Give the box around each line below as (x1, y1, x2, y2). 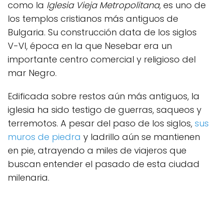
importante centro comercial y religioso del (8, 53, 196, 65)
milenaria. (8, 171, 49, 184)
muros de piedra (8, 131, 81, 143)
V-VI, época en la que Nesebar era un (8, 40, 172, 52)
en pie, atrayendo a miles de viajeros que (8, 144, 186, 156)
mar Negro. (8, 67, 57, 79)
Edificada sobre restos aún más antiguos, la (8, 90, 200, 102)
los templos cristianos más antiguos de (8, 13, 178, 25)
